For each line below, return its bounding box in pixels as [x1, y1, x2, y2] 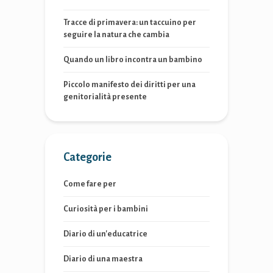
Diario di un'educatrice [63, 230, 147, 239]
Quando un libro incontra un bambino [63, 55, 202, 65]
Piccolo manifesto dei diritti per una [63, 80, 196, 90]
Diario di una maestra [63, 255, 143, 264]
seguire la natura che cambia [63, 30, 169, 40]
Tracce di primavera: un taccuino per [63, 18, 196, 27]
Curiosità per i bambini [63, 205, 148, 214]
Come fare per [63, 180, 116, 189]
